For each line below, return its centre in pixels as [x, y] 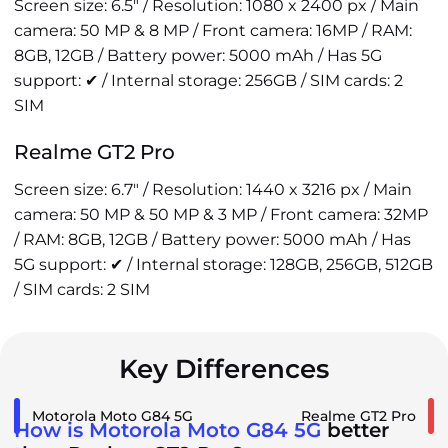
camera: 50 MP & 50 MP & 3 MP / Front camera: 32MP [221, 214]
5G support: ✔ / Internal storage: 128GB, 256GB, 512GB [223, 264]
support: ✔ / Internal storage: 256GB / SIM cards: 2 [208, 80]
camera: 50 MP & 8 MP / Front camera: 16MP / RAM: [213, 30]
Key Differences [224, 369]
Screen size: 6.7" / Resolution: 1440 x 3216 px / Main [213, 189]
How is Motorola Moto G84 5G [167, 430]
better [355, 430]
